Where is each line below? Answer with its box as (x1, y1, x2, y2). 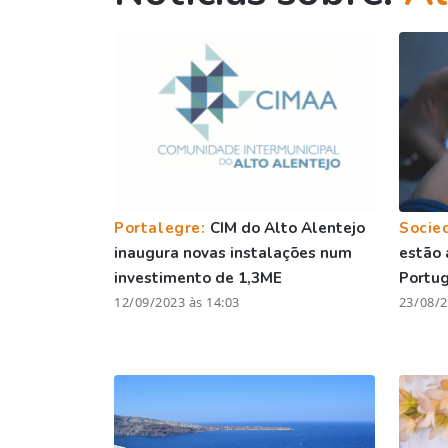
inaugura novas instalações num (114, 242, 352, 263)
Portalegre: (114, 217, 211, 238)
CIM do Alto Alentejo (210, 217, 366, 238)
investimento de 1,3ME (114, 267, 282, 288)
